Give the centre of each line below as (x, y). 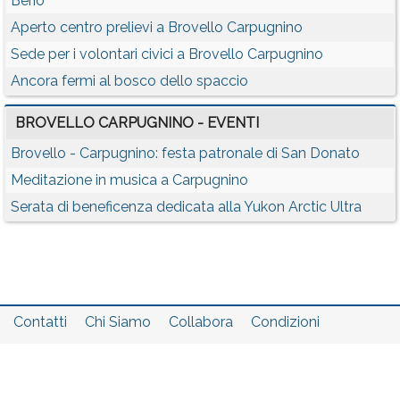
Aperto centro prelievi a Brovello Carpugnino (157, 28)
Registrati (45, 384)
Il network (155, 353)
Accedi (117, 384)
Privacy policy (59, 353)
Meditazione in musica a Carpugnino (129, 180)
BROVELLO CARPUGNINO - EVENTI (137, 123)
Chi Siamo (118, 322)
